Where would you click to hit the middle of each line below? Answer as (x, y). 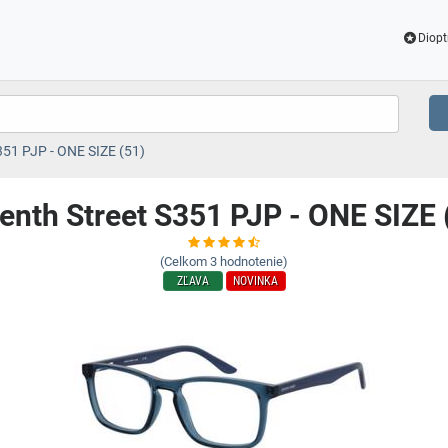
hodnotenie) (254, 261)
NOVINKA (255, 281)
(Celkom (183, 261)
